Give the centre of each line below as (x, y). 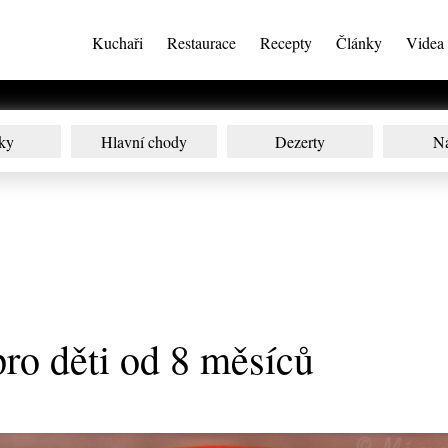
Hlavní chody (144, 141)
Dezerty (300, 141)
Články (359, 42)
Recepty (286, 42)
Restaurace (201, 42)
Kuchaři (117, 42)
